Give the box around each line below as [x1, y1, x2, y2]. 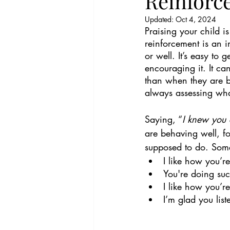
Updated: [145, 14, 176, 24]
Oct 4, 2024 [176, 14, 216, 24]
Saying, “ [145, 112, 182, 125]
